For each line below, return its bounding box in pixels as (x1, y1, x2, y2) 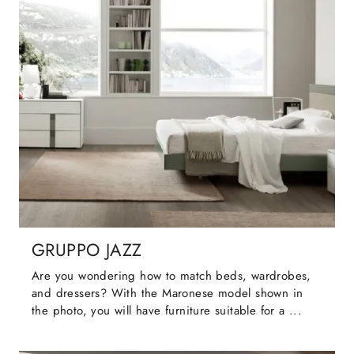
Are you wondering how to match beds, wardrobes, (32, 267, 311, 285)
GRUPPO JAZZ (32, 238, 142, 263)
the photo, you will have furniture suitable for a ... (32, 302, 303, 320)
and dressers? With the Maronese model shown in (32, 284, 303, 303)
